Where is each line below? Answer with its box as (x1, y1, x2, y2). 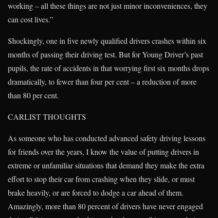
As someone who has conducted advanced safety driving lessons (8, 132, 205, 143)
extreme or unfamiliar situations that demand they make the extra (8, 160, 204, 170)
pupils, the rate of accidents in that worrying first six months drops (8, 62, 209, 73)
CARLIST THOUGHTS (8, 111, 86, 122)
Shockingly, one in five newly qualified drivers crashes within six (8, 35, 206, 46)
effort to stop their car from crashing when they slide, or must (8, 173, 195, 184)
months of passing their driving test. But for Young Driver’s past (8, 49, 203, 59)
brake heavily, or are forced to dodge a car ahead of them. (8, 187, 183, 198)
